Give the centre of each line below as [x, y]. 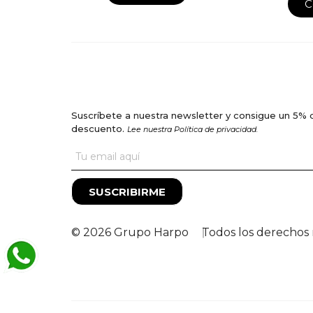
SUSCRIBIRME [127, 192]
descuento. [99, 129]
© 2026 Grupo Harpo [130, 232]
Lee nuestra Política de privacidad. [192, 130]
